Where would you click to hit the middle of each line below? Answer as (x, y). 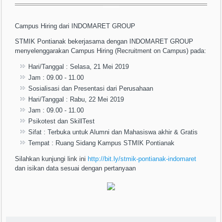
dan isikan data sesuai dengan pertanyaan (76, 168)
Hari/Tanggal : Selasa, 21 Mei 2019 (79, 67)
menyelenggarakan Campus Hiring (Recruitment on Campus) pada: (111, 51)
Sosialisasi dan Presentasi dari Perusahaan (91, 89)
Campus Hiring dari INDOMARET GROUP (75, 26)
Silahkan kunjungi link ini (52, 159)
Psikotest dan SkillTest (62, 121)
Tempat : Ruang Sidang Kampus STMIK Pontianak (102, 143)
